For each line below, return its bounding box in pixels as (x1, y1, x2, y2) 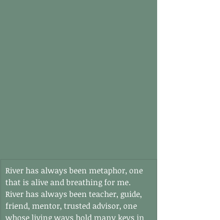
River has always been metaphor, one (5, 165, 145, 176)
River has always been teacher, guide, (5, 188, 144, 199)
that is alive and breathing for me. (5, 176, 133, 188)
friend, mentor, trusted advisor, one (5, 200, 139, 211)
